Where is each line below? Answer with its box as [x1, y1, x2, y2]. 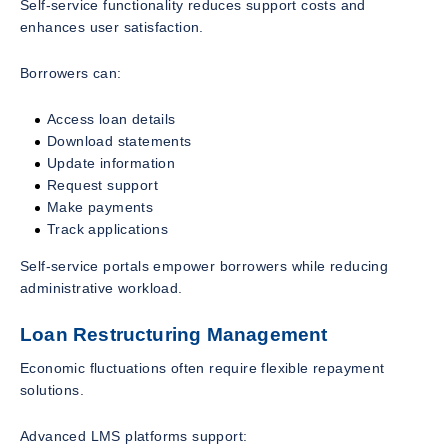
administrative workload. [20, 280, 183, 297]
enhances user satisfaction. [20, 19, 204, 36]
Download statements [47, 133, 192, 150]
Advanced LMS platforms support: [20, 427, 248, 444]
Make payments [47, 199, 154, 216]
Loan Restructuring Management [20, 324, 328, 346]
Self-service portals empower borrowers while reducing [20, 258, 389, 275]
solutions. [20, 381, 84, 398]
